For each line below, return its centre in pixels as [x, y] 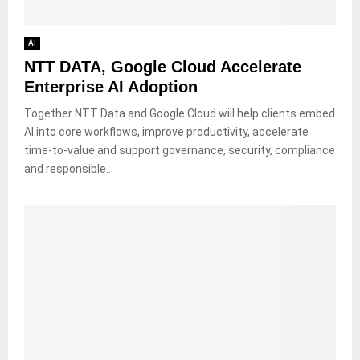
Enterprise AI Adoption [111, 86]
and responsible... [69, 168]
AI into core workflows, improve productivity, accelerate [166, 131]
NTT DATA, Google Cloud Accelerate [163, 66]
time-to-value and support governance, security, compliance [180, 150]
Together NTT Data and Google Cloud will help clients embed [180, 113]
